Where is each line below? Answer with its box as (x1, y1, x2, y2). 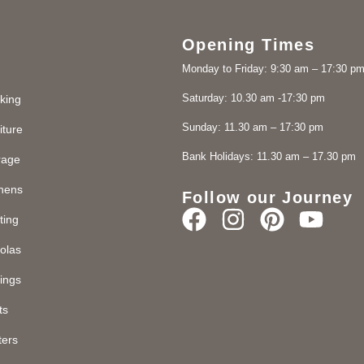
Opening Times (182, 36, 315, 54)
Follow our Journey (182, 188, 353, 206)
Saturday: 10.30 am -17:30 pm (182, 92, 325, 105)
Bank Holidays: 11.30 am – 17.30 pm (182, 150, 356, 163)
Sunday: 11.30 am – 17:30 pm (182, 121, 323, 134)
